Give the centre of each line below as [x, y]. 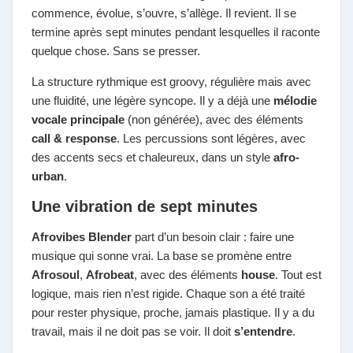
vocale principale [78, 119]
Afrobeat [110, 275]
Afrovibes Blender [82, 237]
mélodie [295, 100]
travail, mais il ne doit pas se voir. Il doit [133, 331]
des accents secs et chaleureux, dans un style [152, 157]
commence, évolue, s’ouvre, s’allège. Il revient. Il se [164, 13]
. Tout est [298, 275]
